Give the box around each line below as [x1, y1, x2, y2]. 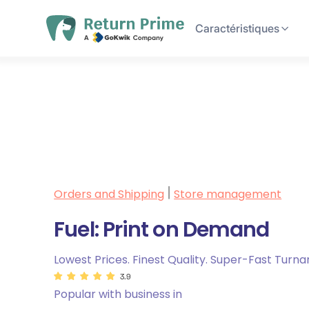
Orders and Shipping [54, 186, 165, 203]
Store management [174, 186, 282, 203]
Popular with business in [54, 286, 183, 303]
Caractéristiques [195, 21, 280, 36]
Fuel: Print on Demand [54, 215, 270, 245]
